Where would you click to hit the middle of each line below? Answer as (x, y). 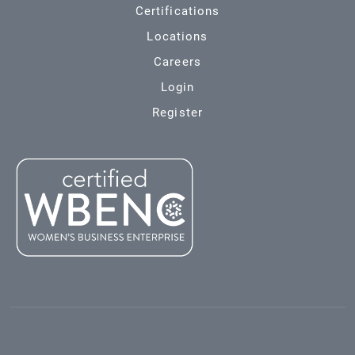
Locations (177, 36)
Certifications (177, 11)
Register (177, 113)
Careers (177, 62)
